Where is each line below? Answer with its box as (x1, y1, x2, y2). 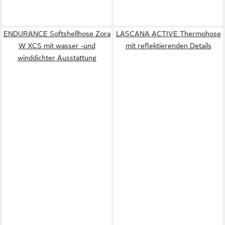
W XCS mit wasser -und (18, 41, 95, 50)
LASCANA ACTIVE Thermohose (116, 29, 221, 38)
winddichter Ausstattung (17, 53, 96, 62)
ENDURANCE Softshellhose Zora (3, 29, 110, 38)
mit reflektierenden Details (125, 41, 211, 50)
